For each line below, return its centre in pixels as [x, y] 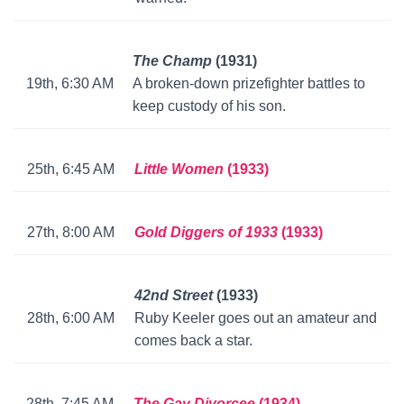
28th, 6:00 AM [70, 318]
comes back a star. [193, 341]
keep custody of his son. [209, 106]
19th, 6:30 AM [69, 84]
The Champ [174, 61]
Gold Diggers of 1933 [208, 233]
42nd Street [175, 296]
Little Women [181, 170]
